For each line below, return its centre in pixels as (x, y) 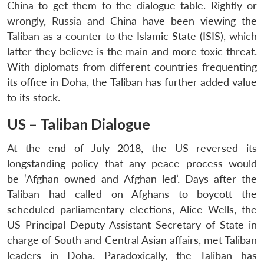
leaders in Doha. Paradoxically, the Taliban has (132, 255)
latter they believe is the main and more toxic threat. (132, 51)
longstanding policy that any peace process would (132, 163)
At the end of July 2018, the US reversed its (132, 148)
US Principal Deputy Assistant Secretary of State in (132, 225)
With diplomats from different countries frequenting (132, 67)
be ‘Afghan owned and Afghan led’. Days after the (132, 179)
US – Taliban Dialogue (79, 124)
